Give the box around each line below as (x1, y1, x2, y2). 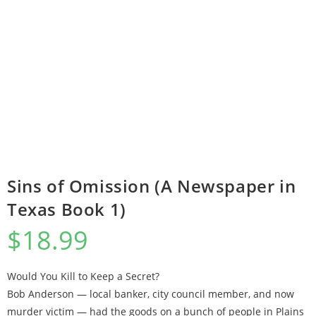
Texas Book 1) (7, 197, 126, 221)
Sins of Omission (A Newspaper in (7, 174, 296, 197)
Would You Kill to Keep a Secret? (7, 269, 159, 283)
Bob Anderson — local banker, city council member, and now (7, 287, 294, 300)
